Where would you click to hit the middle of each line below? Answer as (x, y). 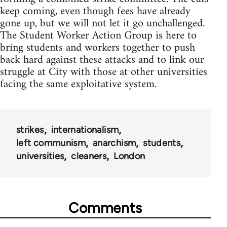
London (129, 156)
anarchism (115, 143)
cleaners (89, 156)
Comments (105, 207)
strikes (30, 129)
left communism (51, 143)
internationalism (85, 129)
